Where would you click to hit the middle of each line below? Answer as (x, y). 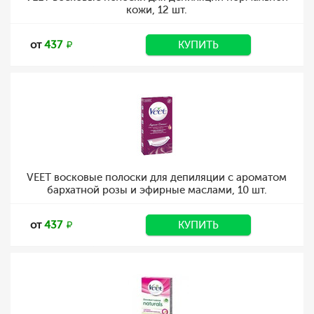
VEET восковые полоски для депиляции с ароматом (157, 177)
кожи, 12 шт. (157, 10)
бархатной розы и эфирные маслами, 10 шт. (157, 190)
